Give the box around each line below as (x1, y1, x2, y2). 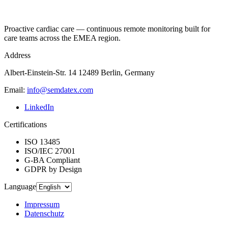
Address (4, 50, 31, 60)
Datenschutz (24, 209, 64, 218)
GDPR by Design (24, 164, 82, 174)
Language (4, 182, 36, 191)
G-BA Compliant (24, 155, 80, 164)
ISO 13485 (24, 137, 60, 146)
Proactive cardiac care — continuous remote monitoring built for (4, 24, 210, 33)
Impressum (24, 199, 60, 209)
